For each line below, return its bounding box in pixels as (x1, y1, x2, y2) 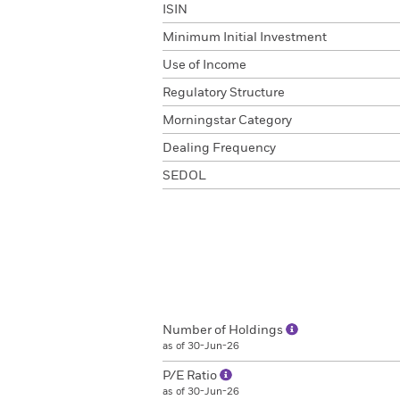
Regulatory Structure (162, 87, 285, 99)
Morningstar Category (162, 114, 292, 127)
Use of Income (162, 59, 246, 71)
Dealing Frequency (162, 142, 276, 154)
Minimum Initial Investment (162, 31, 327, 44)
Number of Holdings (162, 324, 286, 337)
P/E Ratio (162, 370, 220, 382)
